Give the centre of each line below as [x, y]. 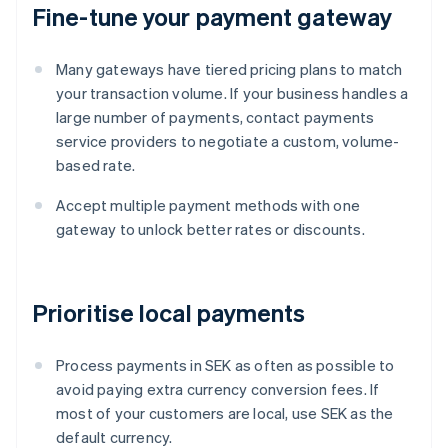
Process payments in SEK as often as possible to [225, 365]
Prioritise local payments [169, 313]
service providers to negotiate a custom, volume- [228, 141]
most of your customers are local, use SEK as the [225, 413]
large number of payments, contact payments [215, 117]
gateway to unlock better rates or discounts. [210, 229]
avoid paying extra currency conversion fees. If [218, 389]
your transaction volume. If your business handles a [232, 93]
